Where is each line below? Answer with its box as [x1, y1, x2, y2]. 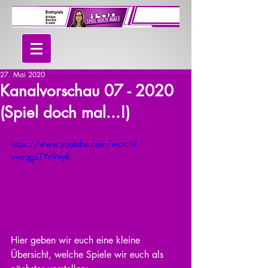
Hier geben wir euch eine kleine [11, 233, 143, 246]
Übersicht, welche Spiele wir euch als [11, 248, 166, 261]
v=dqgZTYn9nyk [11, 151, 70, 162]
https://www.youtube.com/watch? [11, 138, 137, 150]
